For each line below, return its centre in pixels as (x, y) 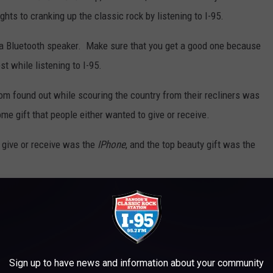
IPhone (112, 144)
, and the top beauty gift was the (190, 144)
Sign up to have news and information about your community (136, 263)
